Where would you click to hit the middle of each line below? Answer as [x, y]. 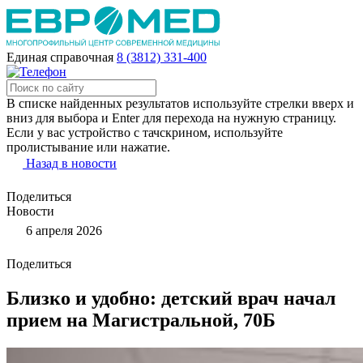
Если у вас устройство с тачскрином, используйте [145, 132]
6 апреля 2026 [62, 231]
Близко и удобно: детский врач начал [171, 298]
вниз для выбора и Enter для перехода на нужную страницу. [171, 118]
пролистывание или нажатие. [88, 147]
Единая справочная [60, 57]
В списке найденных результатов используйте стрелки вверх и [180, 103]
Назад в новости [71, 163]
